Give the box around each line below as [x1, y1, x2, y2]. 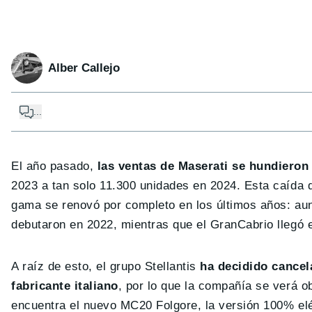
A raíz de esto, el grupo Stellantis [11, 260, 201, 274]
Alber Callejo [48, 61, 120, 75]
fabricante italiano [11, 279, 118, 293]
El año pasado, [11, 159, 94, 173]
